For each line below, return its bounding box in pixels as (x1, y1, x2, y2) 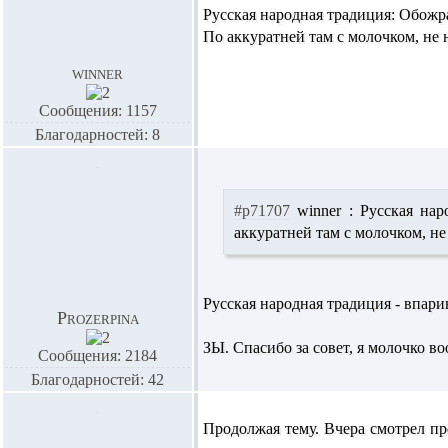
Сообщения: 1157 (38, 102, 157, 119)
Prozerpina (56, 308, 139, 328)
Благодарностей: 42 (31, 371, 164, 388)
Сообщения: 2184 (38, 347, 157, 364)
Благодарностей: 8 (35, 126, 160, 143)
